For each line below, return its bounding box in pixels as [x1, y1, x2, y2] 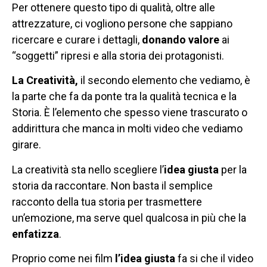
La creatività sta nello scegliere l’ [12, 163, 164, 176]
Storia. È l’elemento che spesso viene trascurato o [12, 106, 247, 119]
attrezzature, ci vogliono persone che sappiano [12, 17, 232, 30]
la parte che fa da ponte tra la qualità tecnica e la [12, 90, 237, 103]
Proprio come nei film [12, 252, 115, 265]
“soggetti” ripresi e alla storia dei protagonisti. [12, 49, 224, 63]
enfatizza [12, 227, 59, 240]
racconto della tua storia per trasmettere [12, 195, 202, 208]
